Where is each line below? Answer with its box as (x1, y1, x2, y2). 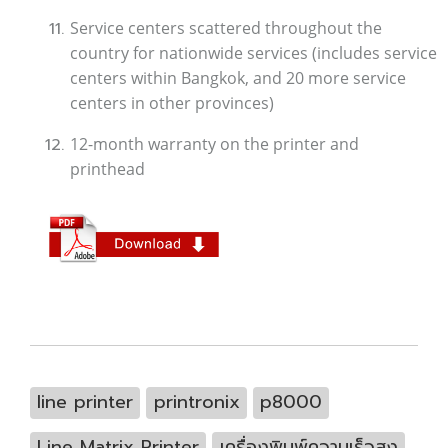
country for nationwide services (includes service (70, 42, 437, 64)
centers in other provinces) (70, 92, 274, 114)
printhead (70, 158, 157, 180)
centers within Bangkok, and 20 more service (70, 67, 406, 89)
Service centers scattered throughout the (70, 17, 382, 39)
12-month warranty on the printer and (70, 133, 359, 155)
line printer (37, 388, 134, 417)
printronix (153, 388, 240, 417)
